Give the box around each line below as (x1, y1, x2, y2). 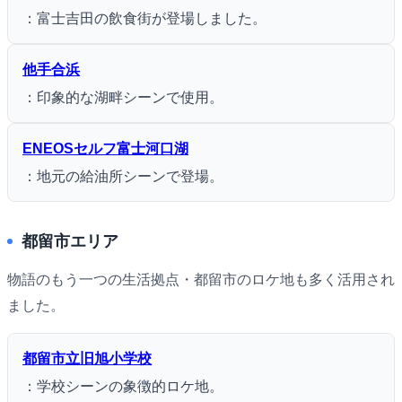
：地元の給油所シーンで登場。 (22, 168, 223, 184)
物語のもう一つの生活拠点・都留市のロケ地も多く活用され (7, 271, 395, 287)
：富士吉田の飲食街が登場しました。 (22, 10, 267, 26)
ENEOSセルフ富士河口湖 (22, 140, 188, 156)
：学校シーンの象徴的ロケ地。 (22, 378, 223, 394)
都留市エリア (22, 232, 118, 250)
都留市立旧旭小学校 (22, 350, 152, 366)
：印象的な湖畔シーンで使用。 (22, 89, 223, 105)
